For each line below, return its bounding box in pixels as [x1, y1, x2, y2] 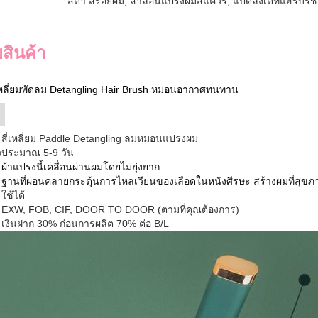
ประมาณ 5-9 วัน [1, 147, 74, 158]
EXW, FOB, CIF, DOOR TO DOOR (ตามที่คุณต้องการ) [1, 204, 239, 215]
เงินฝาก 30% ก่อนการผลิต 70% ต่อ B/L [1, 218, 169, 229]
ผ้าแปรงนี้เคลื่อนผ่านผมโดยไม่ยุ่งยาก [1, 161, 160, 172]
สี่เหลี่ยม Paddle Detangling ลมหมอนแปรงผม [1, 133, 198, 144]
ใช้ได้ [1, 190, 25, 201]
